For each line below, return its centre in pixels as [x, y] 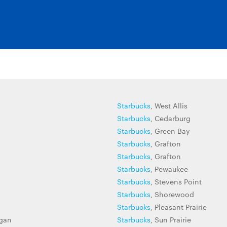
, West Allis [169, 105]
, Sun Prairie [171, 219]
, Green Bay [170, 131]
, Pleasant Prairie [179, 207]
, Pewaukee [169, 169]
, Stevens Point [176, 181]
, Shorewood [172, 194]
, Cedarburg [171, 118]
